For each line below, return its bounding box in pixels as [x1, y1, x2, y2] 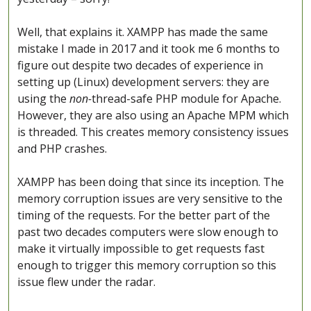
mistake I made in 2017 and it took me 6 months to [17, 41, 280, 57]
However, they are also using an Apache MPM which [17, 108, 289, 124]
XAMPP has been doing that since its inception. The [17, 174, 284, 190]
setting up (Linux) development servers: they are [17, 74, 269, 90]
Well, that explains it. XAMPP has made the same [17, 24, 268, 40]
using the [17, 91, 69, 107]
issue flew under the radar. [17, 274, 155, 290]
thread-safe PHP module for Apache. [92, 91, 281, 107]
